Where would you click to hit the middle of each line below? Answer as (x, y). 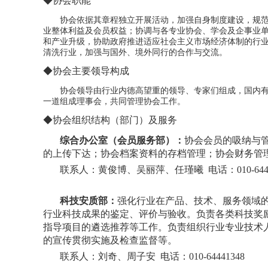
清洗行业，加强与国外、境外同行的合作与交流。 (135, 52)
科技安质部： (89, 201)
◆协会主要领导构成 (86, 71)
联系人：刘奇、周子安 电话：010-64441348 (152, 256)
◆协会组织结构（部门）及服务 (110, 120)
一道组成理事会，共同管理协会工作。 (114, 101)
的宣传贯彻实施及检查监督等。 (110, 240)
